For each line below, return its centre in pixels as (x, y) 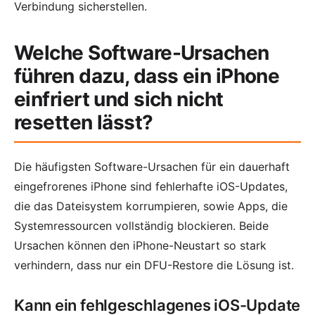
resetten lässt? (84, 122)
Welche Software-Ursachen (142, 52)
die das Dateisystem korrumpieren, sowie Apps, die (151, 206)
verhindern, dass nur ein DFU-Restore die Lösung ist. (154, 265)
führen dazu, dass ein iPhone (147, 76)
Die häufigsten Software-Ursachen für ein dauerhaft (152, 166)
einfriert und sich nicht (119, 99)
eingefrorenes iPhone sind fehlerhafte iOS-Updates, (151, 186)
